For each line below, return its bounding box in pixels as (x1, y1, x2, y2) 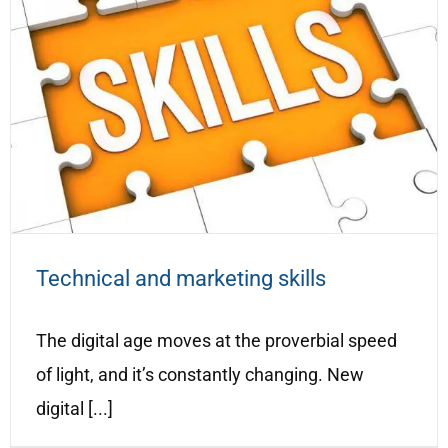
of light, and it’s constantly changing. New (36, 364, 364, 386)
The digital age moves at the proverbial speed (36, 330, 397, 352)
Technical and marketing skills (36, 266, 326, 292)
